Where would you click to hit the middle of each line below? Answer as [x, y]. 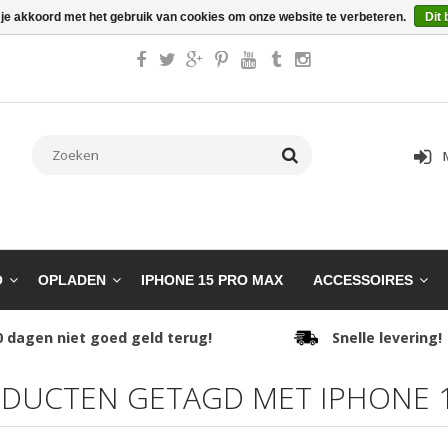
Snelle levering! [386, 338]
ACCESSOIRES [363, 280]
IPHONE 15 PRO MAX [212, 280]
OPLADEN [72, 280]
